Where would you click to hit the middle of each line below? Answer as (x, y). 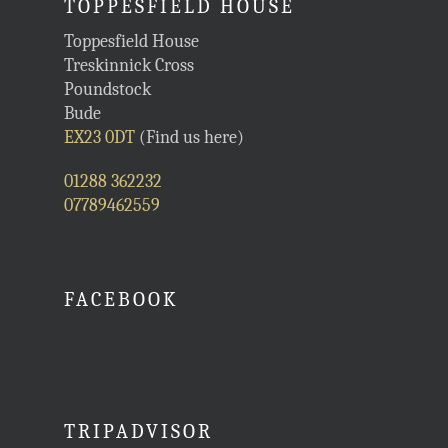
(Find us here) (189, 137)
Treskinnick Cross (129, 65)
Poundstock (107, 89)
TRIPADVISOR (138, 431)
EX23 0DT (99, 137)
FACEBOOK (121, 299)
